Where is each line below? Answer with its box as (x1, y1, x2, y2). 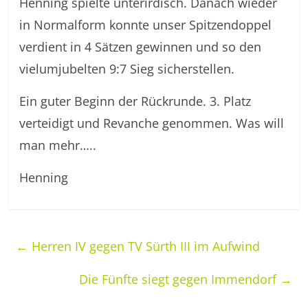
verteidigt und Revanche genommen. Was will (19, 115, 285, 131)
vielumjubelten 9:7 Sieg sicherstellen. (19, 60, 235, 77)
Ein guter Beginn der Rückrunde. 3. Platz (19, 93, 252, 109)
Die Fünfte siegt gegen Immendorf (78, 271, 280, 287)
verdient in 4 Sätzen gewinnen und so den (19, 38, 262, 55)
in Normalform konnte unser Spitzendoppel (19, 16, 272, 33)
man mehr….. (19, 137, 97, 153)
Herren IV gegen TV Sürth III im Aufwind (28, 238, 261, 254)
